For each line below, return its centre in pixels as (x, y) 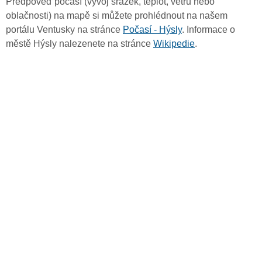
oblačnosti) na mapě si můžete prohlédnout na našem (117, 16)
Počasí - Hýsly (152, 30)
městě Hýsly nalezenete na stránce (80, 44)
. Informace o (208, 30)
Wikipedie (174, 44)
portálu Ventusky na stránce (64, 30)
